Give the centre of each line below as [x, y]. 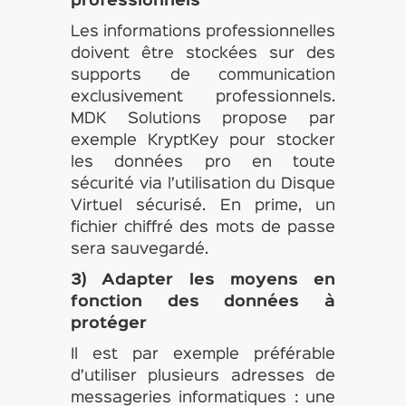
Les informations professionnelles [203, 32]
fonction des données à [203, 302]
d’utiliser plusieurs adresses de [203, 377]
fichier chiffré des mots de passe [203, 228]
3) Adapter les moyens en [203, 280]
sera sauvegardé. [139, 250]
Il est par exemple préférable [203, 355]
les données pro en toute [203, 163]
